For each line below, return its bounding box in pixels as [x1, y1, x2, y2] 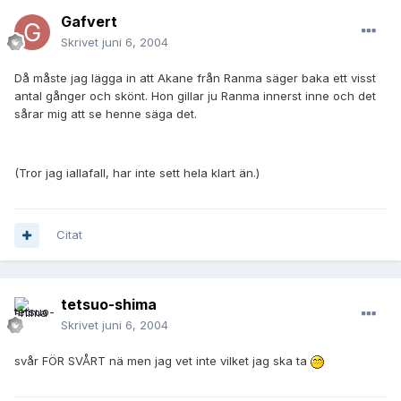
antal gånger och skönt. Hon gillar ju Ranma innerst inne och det [14, 89, 376, 104]
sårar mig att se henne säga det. [14, 107, 197, 122]
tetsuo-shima [61, 295, 157, 314]
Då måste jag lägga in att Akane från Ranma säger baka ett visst [14, 71, 376, 86]
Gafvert [61, 13, 117, 31]
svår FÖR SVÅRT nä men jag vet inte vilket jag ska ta [14, 354, 311, 369]
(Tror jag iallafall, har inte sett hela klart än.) [14, 166, 260, 181]
